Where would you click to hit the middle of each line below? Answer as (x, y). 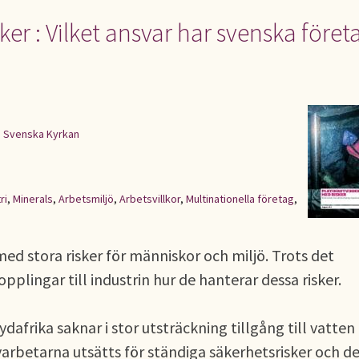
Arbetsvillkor (150, 199)
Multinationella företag (240, 199)
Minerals (33, 199)
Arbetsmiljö (86, 199)
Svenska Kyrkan (41, 134)
